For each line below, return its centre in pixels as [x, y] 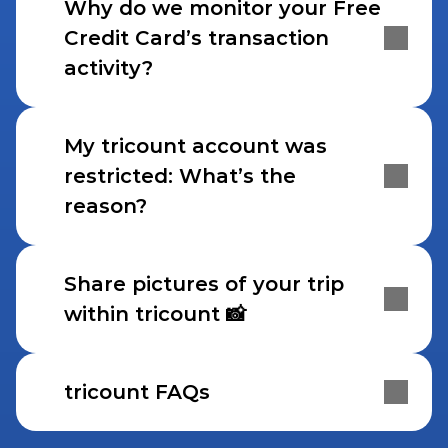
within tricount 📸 [155, 314]
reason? [105, 206]
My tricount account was [195, 146]
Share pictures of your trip [204, 284]
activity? [108, 68]
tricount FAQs [137, 392]
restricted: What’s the [180, 176]
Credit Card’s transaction [196, 38]
